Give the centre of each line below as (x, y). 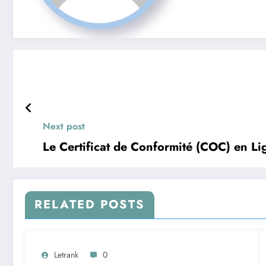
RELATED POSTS (90, 205)
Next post (64, 126)
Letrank (66, 255)
